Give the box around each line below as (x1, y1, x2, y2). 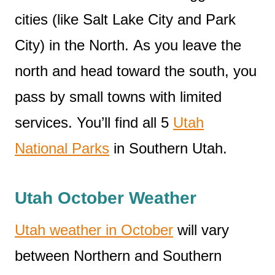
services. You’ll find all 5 (15, 114, 173, 131)
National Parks (15, 139, 109, 157)
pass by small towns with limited (15, 88, 222, 105)
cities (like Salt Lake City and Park (15, 10, 236, 28)
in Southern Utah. (109, 139, 227, 157)
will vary (173, 221, 229, 238)
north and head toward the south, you (15, 62, 257, 79)
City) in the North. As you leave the (15, 36, 241, 53)
